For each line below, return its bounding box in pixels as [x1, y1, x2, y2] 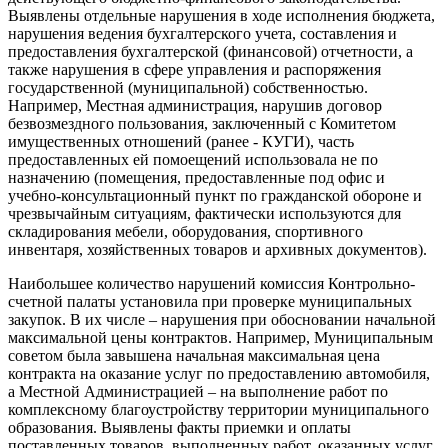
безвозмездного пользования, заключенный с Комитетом [8, 114, 396, 132]
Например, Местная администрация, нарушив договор [8, 96, 382, 114]
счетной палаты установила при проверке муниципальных [8, 292, 412, 310]
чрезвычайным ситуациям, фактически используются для [8, 204, 401, 222]
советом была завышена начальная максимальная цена [8, 346, 380, 364]
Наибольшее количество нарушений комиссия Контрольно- [8, 274, 415, 292]
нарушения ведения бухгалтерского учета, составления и [8, 24, 397, 42]
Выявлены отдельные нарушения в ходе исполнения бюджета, [8, 6, 435, 24]
